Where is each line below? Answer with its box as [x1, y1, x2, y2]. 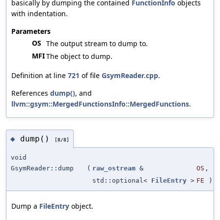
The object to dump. [46, 52, 112, 61]
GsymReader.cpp [102, 71, 158, 81]
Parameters [11, 27, 51, 36]
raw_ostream [92, 165, 136, 172]
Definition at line [11, 71, 68, 81]
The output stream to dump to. [46, 39, 148, 49]
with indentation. [11, 9, 68, 19]
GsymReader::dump [11, 165, 74, 172]
